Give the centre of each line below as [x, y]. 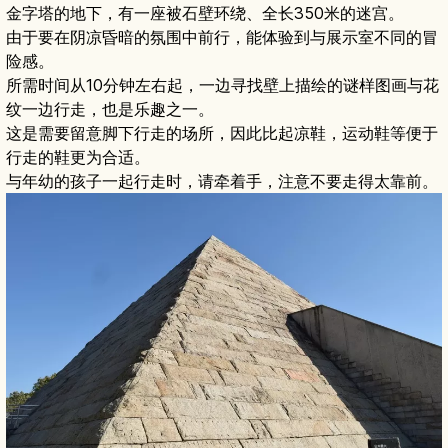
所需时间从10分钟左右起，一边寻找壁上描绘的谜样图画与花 [222, 84]
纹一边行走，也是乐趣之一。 [110, 108]
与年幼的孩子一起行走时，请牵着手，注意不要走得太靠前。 [222, 180]
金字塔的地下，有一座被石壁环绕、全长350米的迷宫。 [205, 12]
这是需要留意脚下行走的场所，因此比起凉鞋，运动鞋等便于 [222, 132]
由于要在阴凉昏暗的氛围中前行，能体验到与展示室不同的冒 [222, 36]
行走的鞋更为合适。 [78, 156]
